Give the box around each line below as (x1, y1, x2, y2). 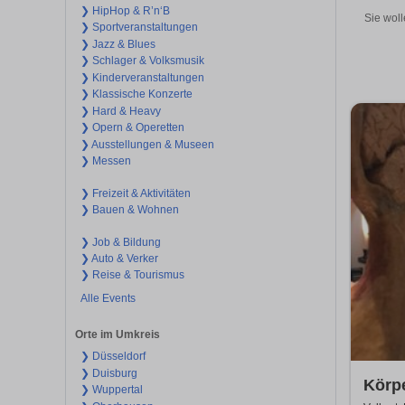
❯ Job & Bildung (80, 235, 161, 249)
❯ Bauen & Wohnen (80, 203, 179, 217)
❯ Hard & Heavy (80, 104, 161, 118)
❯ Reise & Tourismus (80, 268, 184, 282)
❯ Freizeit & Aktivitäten (80, 186, 191, 200)
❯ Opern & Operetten (80, 121, 184, 135)
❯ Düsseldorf (80, 350, 146, 363)
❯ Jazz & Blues (80, 37, 155, 51)
